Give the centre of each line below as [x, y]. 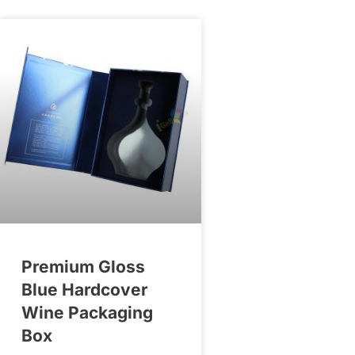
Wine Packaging [87, 312]
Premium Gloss [83, 266]
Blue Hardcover [84, 289]
